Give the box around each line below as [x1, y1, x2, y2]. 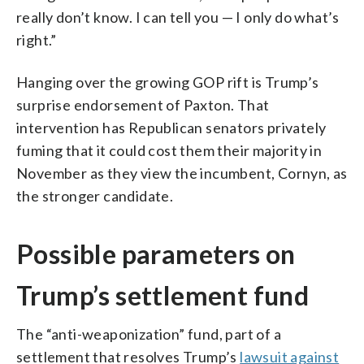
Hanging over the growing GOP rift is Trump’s [16, 72, 319, 91]
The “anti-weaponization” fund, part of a [16, 324, 281, 343]
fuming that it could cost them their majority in [16, 141, 323, 159]
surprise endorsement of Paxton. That [16, 95, 270, 114]
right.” [16, 30, 57, 49]
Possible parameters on [16, 237, 296, 270]
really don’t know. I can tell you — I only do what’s [16, 7, 340, 26]
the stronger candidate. [16, 186, 174, 205]
